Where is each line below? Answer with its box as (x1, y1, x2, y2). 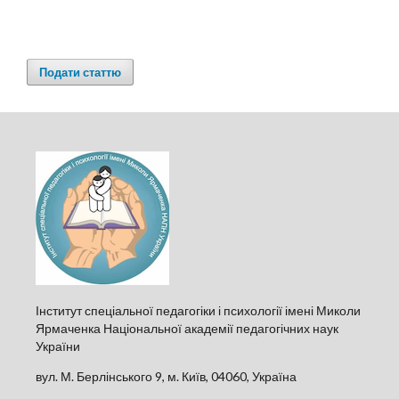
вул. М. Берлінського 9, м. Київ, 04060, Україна (36, 368, 297, 384)
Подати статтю (39, 64, 121, 79)
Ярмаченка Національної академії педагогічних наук (36, 320, 338, 336)
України (36, 338, 80, 354)
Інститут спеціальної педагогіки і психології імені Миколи (36, 302, 361, 318)
